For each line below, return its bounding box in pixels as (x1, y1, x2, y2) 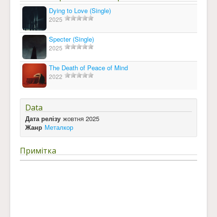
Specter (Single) (49, 34, 94, 44)
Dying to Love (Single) (49, 6, 111, 15)
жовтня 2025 (63, 114, 99, 123)
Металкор (45, 123, 73, 132)
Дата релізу (25, 114, 61, 123)
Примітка (20, 145, 56, 156)
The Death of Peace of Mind (49, 63, 128, 72)
